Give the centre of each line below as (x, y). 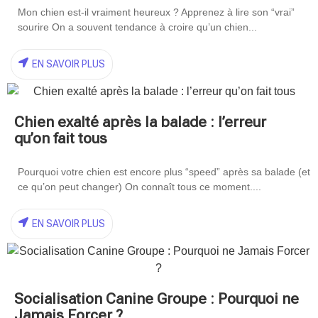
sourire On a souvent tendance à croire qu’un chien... (137, 27)
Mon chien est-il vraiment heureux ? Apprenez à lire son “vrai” (156, 12)
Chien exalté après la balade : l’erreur (140, 122)
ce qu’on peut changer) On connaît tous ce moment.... (139, 187)
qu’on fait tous (61, 139)
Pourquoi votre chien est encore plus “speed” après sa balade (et (164, 172)
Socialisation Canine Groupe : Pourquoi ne (157, 299)
